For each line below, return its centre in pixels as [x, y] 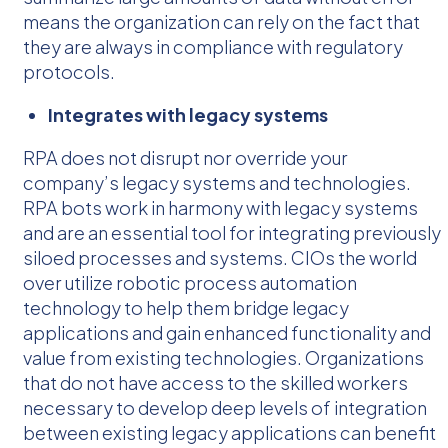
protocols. [69, 71]
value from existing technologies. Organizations [223, 357]
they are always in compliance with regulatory [213, 46]
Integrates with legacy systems [188, 114]
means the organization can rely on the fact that [221, 21]
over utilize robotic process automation [190, 282]
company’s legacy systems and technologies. [217, 182]
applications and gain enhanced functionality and [227, 332]
